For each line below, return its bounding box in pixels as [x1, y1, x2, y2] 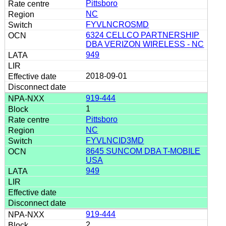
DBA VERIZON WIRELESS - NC [86, 39, 204, 48]
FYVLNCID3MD [86, 136, 144, 145]
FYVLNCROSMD [86, 20, 149, 29]
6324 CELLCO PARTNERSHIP [86, 30, 200, 39]
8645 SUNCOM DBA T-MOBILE [86, 146, 201, 155]
